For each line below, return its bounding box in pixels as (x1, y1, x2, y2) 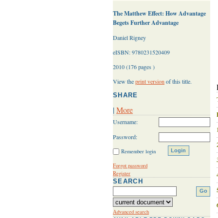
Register (113, 170, 130, 177)
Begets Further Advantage (113, 18, 179, 27)
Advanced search (113, 208, 149, 215)
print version (135, 77, 164, 86)
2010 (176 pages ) (113, 63, 155, 71)
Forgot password (113, 162, 147, 169)
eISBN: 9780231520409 (113, 48, 170, 56)
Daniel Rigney (113, 34, 146, 42)
